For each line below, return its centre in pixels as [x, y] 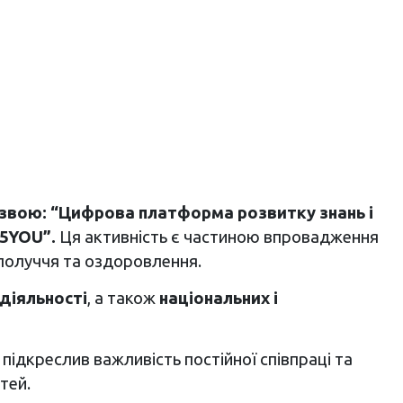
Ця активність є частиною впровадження [217, 237]
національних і [218, 298]
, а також [123, 298]
